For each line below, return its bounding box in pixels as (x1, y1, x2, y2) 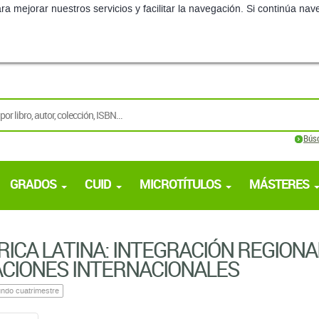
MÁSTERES (249, 175, 309, 192)
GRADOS (10, 175, 56, 192)
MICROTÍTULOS (140, 175, 221, 192)
